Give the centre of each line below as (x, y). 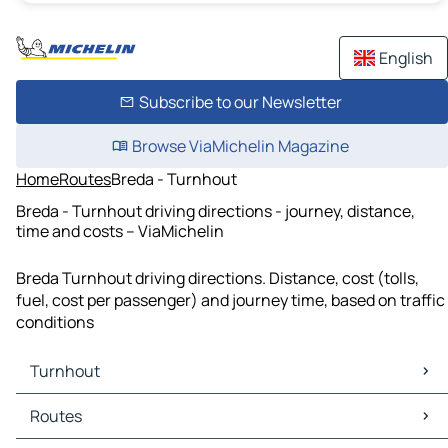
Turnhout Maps (76, 405)
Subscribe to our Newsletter (240, 102)
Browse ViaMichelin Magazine (240, 146)
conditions (55, 322)
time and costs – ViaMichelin (120, 230)
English (406, 58)
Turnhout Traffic (80, 427)
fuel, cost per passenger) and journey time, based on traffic (230, 300)
